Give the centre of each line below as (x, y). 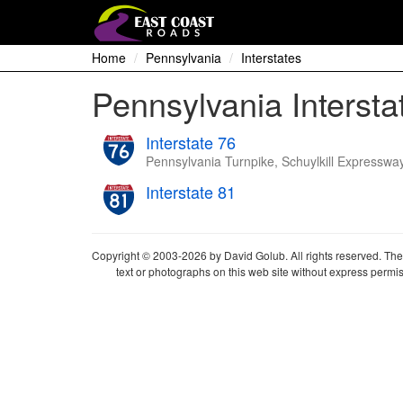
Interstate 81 (191, 192)
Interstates (271, 58)
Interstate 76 (191, 142)
